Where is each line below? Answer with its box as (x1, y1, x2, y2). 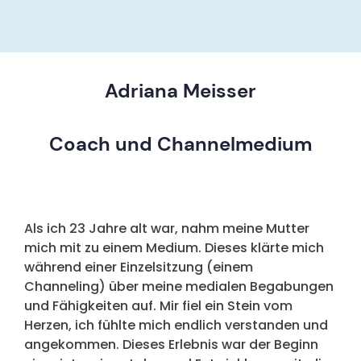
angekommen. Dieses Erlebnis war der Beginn (24, 335, 318, 355)
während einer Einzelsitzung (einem (24, 258, 253, 277)
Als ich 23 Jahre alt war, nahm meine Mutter (24, 219, 309, 239)
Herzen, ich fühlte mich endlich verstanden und (24, 316, 328, 335)
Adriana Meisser (105, 78, 256, 104)
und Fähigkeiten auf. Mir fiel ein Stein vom (24, 297, 293, 316)
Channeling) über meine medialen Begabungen (24, 277, 334, 297)
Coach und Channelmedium (49, 131, 312, 157)
